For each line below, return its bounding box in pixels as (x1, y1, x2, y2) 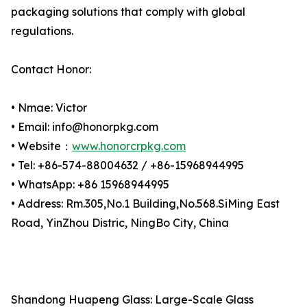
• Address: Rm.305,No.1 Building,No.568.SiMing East (11, 197, 280, 211)
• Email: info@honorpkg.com (11, 120, 158, 134)
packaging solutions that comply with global (11, 5, 245, 19)
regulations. (11, 24, 73, 38)
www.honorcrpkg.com (72, 139, 186, 153)
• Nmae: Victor (11, 101, 87, 115)
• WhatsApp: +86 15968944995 (11, 177, 169, 192)
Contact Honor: (11, 62, 91, 77)
